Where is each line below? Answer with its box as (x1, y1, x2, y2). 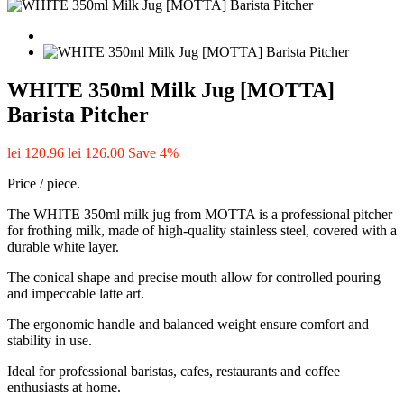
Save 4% (128, 144, 179, 161)
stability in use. (7, 332, 92, 348)
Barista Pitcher (7, 102, 149, 126)
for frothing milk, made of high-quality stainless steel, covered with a (7, 222, 397, 238)
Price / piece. (7, 175, 80, 191)
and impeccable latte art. (7, 285, 144, 301)
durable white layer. (7, 238, 119, 254)
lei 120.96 (7, 144, 64, 161)
